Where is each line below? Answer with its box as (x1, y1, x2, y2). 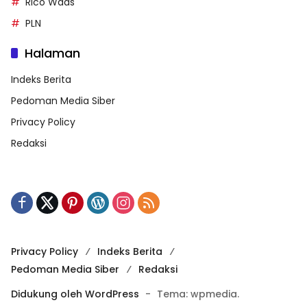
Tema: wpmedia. (157, 286, 239, 301)
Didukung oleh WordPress (11, 286, 139, 301)
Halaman (25, 44, 80, 62)
